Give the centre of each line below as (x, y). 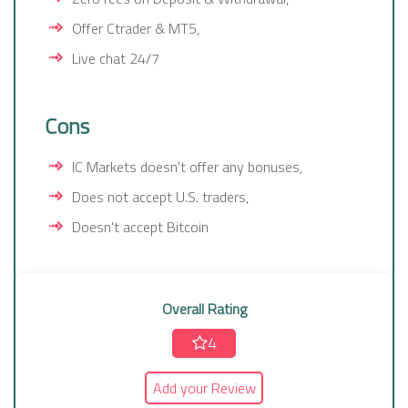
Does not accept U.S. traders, (160, 197)
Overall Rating (204, 309)
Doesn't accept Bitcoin (140, 227)
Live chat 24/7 (116, 59)
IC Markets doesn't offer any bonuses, (187, 167)
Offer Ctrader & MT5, (136, 29)
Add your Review (204, 388)
